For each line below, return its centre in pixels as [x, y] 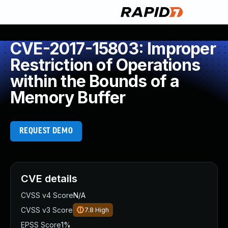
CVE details [49, 179]
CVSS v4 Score [47, 195]
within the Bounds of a [95, 81]
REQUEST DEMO [46, 131]
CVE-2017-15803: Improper [113, 49]
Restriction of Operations [105, 65]
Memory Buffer [68, 97]
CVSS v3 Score [47, 210]
